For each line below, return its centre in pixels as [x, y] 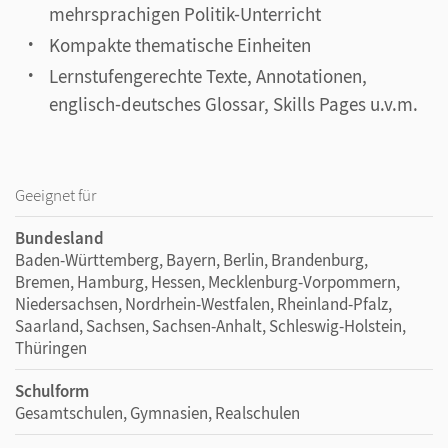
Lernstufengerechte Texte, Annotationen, [208, 76]
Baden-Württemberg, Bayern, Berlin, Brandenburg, [191, 260]
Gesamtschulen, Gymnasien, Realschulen [157, 413]
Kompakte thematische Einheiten [180, 45]
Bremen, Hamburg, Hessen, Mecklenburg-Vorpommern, [207, 282]
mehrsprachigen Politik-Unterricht [185, 14]
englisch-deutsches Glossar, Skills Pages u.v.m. [233, 104]
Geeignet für [55, 195]
